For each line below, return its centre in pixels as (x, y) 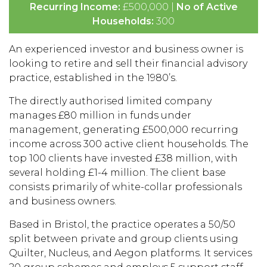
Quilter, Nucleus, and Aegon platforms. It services (131, 253)
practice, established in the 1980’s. (93, 78)
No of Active (207, 7)
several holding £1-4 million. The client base (117, 173)
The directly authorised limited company (110, 101)
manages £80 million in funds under (100, 115)
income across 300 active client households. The (129, 144)
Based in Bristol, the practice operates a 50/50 (122, 224)
